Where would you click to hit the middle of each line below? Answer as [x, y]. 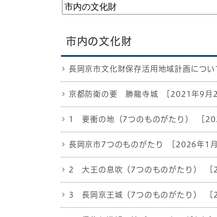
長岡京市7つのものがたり [116, 145]
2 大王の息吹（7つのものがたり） [135, 170]
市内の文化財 [99, 41]
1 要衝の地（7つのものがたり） [131, 119]
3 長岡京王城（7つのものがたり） [135, 195]
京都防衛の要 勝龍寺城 [113, 94]
